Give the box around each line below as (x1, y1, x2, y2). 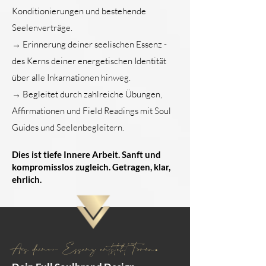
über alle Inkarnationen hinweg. (12, 72, 131, 83)
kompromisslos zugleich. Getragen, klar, (12, 161, 170, 172)
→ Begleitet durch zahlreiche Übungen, (12, 88, 162, 100)
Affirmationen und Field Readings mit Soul (12, 105, 171, 116)
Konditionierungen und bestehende (12, 5, 146, 17)
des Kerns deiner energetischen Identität (12, 55, 166, 66)
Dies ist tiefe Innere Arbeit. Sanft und (12, 149, 161, 160)
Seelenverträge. (12, 22, 72, 33)
